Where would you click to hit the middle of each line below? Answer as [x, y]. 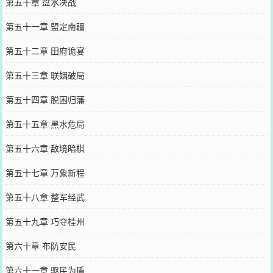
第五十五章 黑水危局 [45, 123]
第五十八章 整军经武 [45, 197]
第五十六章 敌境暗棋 [45, 148]
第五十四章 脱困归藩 [45, 99]
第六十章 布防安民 [41, 245]
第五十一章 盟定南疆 [45, 26]
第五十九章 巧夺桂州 [45, 221]
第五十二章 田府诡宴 [45, 50]
